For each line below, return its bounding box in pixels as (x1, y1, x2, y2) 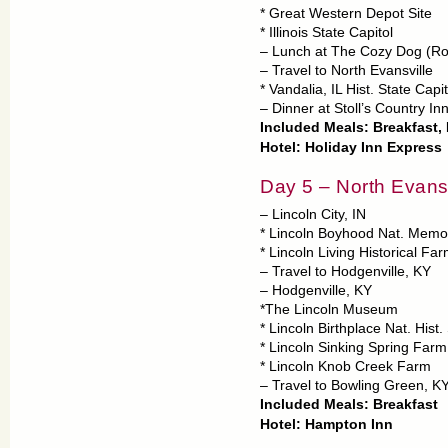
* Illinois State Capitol (260, 25, 393, 40)
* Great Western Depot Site (260, 6, 432, 21)
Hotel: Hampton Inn (260, 417, 397, 432)
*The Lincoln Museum (260, 302, 398, 317)
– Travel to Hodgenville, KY (260, 264, 431, 279)
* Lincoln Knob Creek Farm (260, 359, 431, 374)
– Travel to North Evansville (260, 63, 433, 78)
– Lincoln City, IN (260, 207, 366, 222)
